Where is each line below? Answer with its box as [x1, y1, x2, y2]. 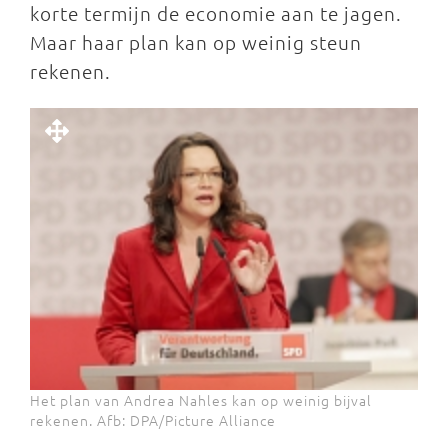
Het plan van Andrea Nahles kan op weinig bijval [30, 390, 372, 410]
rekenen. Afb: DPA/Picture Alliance [30, 410, 276, 430]
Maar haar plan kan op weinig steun [30, 30, 362, 54]
